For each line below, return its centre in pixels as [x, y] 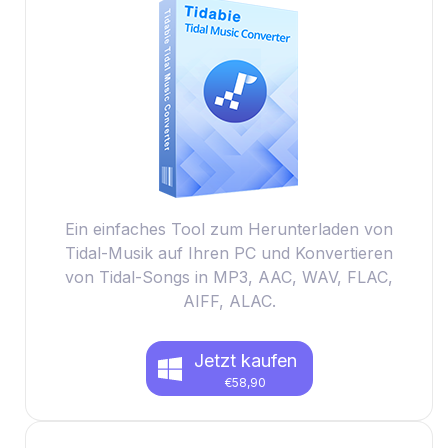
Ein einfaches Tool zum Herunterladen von [229, 229]
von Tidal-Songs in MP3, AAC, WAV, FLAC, [229, 277]
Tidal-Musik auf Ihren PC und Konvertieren [229, 253]
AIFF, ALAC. [229, 301]
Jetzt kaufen [245, 360]
